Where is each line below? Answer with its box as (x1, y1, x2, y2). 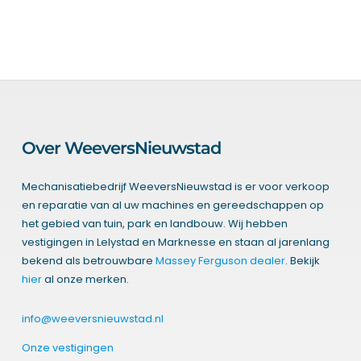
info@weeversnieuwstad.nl (21, 311, 164, 327)
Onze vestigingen (21, 340, 114, 356)
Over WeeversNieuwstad (21, 138, 221, 159)
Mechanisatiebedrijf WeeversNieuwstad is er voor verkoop (21, 179, 330, 195)
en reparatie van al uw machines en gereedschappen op (21, 197, 324, 214)
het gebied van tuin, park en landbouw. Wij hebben (21, 216, 288, 232)
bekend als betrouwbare (21, 253, 156, 269)
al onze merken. (41, 272, 129, 288)
